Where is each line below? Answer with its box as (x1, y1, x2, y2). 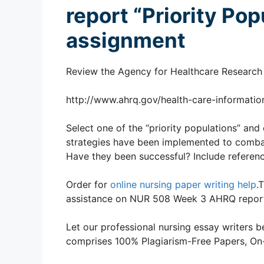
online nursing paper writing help (110, 178, 256, 190)
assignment (66, 27, 186, 52)
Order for (66, 178, 110, 190)
